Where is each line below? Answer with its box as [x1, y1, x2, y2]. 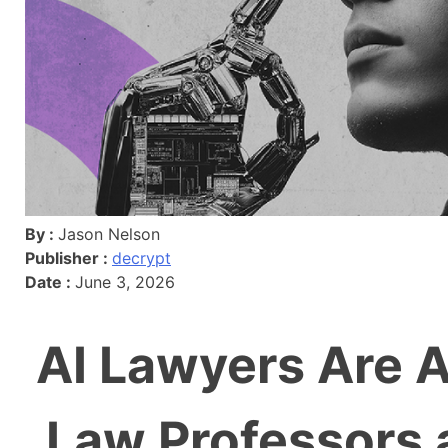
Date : [25, 272, 75, 293]
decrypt [112, 248, 171, 269]
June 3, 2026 [75, 272, 175, 293]
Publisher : [25, 248, 112, 269]
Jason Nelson [58, 224, 160, 245]
